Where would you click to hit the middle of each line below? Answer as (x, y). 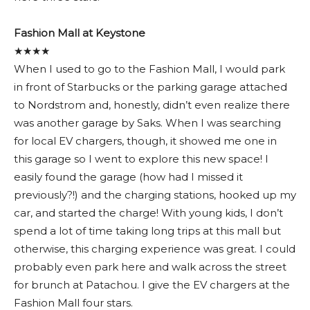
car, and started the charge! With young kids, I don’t (148, 212)
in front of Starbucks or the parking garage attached (151, 86)
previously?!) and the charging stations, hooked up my (155, 194)
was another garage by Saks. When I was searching (147, 122)
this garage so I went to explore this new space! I (141, 158)
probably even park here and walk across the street (150, 266)
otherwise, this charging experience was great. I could (155, 248)
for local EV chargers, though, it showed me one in (145, 140)
